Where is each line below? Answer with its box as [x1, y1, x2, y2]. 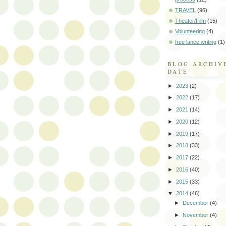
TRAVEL [175, 7, 196, 14]
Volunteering [175, 28, 205, 35]
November [183, 211, 210, 218]
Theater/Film [175, 18, 206, 24]
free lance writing [175, 39, 216, 45]
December [183, 200, 210, 206]
